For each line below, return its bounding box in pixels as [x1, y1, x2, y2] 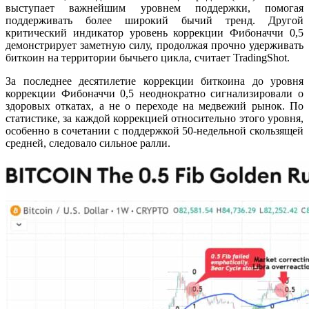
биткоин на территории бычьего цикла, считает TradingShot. [6, 51, 290, 63]
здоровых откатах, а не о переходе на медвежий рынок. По [6, 99, 303, 112]
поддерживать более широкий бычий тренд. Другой [6, 14, 303, 26]
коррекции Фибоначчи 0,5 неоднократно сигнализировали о [6, 87, 303, 99]
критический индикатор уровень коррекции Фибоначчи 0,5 [6, 26, 303, 39]
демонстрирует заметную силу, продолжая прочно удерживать [6, 39, 303, 51]
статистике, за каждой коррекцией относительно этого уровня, [6, 112, 303, 124]
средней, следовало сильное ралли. [6, 137, 170, 149]
